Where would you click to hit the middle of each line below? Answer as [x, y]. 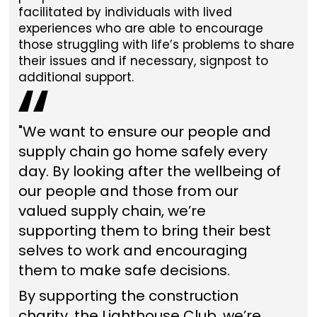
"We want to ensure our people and [144, 131]
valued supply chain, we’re [112, 211]
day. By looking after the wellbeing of [149, 171]
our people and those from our [128, 191]
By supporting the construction [128, 296]
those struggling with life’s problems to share [156, 44]
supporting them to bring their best [144, 230]
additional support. [76, 77]
